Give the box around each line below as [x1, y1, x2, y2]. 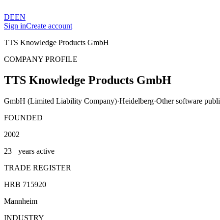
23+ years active [4, 146, 55, 155]
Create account [26, 22, 72, 30]
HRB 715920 [4, 180, 46, 189]
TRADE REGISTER [4, 163, 71, 172]
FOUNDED [4, 113, 43, 122]
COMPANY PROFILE [4, 55, 78, 63]
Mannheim [4, 196, 37, 205]
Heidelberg [119, 96, 154, 105]
